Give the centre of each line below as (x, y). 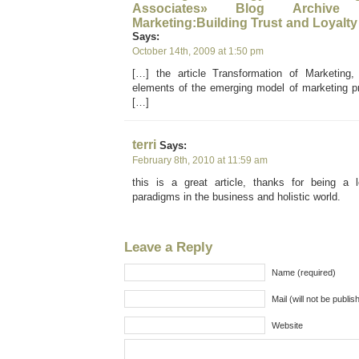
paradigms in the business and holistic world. (236, 197)
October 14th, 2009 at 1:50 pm (198, 51)
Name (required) (304, 272)
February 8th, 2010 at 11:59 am (200, 160)
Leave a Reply (168, 247)
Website (287, 325)
